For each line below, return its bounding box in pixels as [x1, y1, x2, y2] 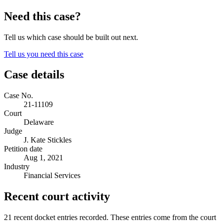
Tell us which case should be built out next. [4, 33, 138, 41]
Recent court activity [4, 190, 110, 203]
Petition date [4, 145, 42, 153]
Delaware [24, 118, 54, 127]
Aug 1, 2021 [24, 153, 63, 162]
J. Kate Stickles [24, 136, 72, 145]
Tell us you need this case [4, 49, 83, 58]
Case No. [4, 91, 33, 100]
